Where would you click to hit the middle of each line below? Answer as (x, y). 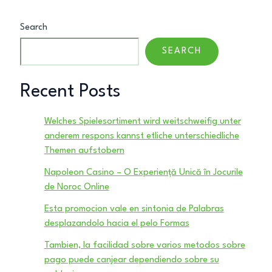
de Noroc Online (76, 188)
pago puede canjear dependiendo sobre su (131, 260)
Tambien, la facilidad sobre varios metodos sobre (144, 246)
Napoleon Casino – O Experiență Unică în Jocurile (143, 173)
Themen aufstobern (84, 151)
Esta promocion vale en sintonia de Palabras (134, 209)
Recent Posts (70, 91)
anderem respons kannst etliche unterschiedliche (141, 137)
